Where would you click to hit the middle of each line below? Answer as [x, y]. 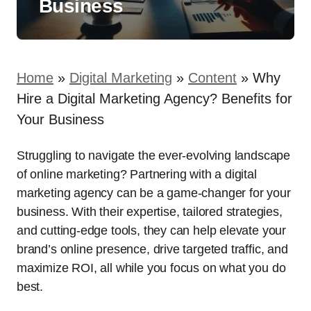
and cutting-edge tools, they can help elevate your [152, 230]
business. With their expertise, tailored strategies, [150, 212]
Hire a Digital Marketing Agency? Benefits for [154, 99]
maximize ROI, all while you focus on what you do [151, 268]
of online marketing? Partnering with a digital [137, 174]
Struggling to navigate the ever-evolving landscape [154, 155]
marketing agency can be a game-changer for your [154, 193]
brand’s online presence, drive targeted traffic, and [152, 249]
